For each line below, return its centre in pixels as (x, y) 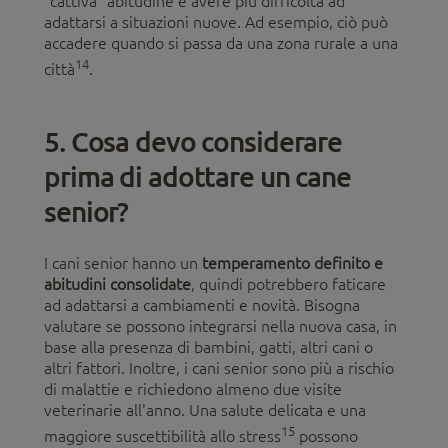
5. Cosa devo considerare (193, 141)
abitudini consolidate (117, 284)
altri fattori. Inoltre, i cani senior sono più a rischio (219, 368)
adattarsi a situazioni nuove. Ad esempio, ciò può (216, 21)
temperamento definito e (292, 263)
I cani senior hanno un (123, 263)
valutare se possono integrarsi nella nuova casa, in (220, 326)
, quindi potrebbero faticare (288, 284)
